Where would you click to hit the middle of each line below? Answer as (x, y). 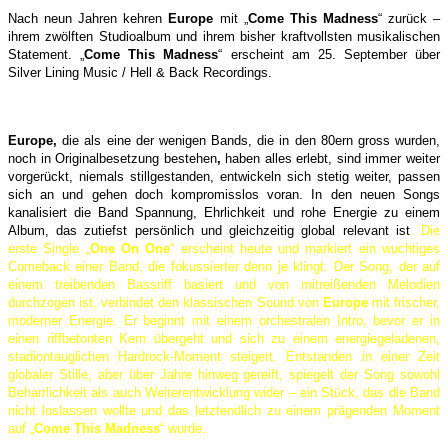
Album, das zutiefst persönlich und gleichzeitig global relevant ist (209, 230)
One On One (130, 248)
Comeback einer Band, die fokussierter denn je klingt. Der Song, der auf (224, 266)
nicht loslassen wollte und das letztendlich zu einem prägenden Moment (224, 410)
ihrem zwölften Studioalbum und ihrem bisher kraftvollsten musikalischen (224, 36)
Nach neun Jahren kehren (88, 18)
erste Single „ (49, 248)
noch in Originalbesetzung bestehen (112, 158)
